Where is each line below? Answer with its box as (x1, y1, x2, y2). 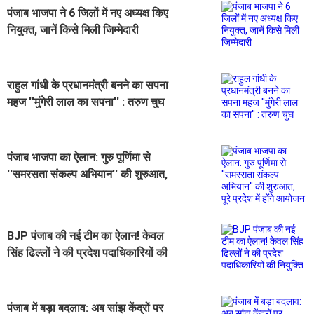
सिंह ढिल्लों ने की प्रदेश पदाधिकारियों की (7, 245, 168, 259)
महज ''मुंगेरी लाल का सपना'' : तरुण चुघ (7, 95, 164, 109)
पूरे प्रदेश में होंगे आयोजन (7, 184, 104, 198)
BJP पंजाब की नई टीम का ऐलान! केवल (7, 228, 164, 243)
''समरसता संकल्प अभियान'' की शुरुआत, (7, 167, 168, 181)
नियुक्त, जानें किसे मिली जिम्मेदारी (7, 22, 139, 36)
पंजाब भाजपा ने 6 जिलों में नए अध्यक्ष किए (7, 6, 168, 20)
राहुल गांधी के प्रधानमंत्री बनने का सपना (7, 78, 168, 92)
